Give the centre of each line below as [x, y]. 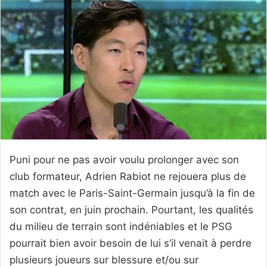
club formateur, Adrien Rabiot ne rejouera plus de [128, 177]
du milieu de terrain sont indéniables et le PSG [121, 227]
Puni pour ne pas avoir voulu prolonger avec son [124, 160]
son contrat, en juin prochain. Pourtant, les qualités [131, 210]
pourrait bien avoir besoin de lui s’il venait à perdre [131, 243]
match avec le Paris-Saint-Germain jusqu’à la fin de [132, 193]
